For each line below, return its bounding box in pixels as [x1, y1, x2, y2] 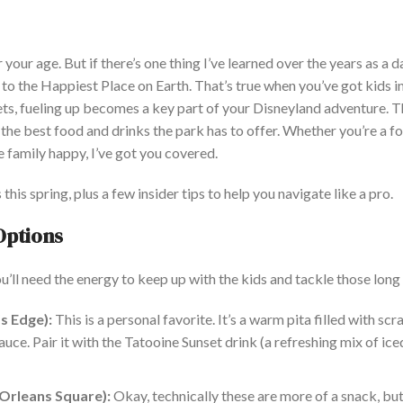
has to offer [207, 121, 277, 139]
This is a [52, 310, 107, 328]
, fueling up [14, 99, 80, 117]
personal [107, 310, 160, 328]
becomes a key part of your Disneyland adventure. [80, 99, 389, 117]
